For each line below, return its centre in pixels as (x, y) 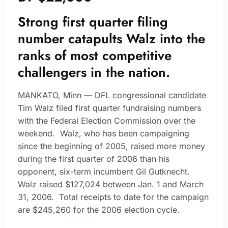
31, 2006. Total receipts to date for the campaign (113, 197)
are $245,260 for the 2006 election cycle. (99, 209)
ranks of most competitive (95, 55)
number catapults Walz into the (111, 38)
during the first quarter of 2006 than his (94, 159)
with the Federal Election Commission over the (107, 120)
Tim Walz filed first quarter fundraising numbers (109, 108)
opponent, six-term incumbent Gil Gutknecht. (105, 171)
